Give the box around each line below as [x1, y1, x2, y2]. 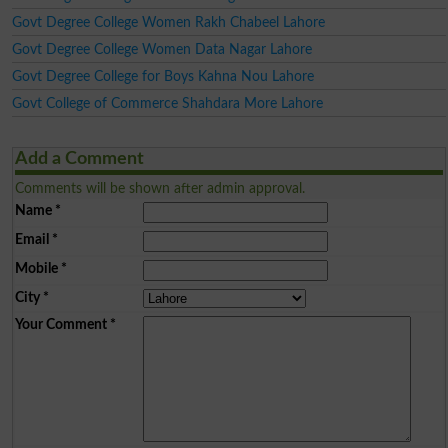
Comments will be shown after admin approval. [14, 180, 305, 196]
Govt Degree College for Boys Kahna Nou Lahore [11, 68, 314, 84]
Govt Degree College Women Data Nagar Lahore [11, 41, 312, 57]
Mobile [14, 260, 58, 276]
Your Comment [14, 316, 107, 332]
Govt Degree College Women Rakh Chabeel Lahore [11, 14, 325, 30]
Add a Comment [14, 149, 144, 168]
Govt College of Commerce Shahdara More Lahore [11, 95, 323, 111]
